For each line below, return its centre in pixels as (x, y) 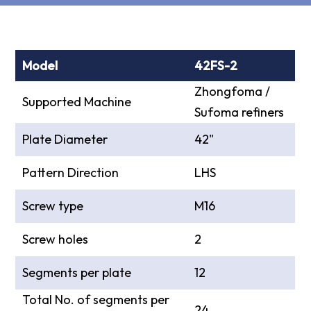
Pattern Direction (71, 173)
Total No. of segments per (96, 300)
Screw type (53, 206)
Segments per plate (77, 272)
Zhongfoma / (233, 91)
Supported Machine (77, 102)
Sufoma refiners (239, 112)
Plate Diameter (65, 139)
